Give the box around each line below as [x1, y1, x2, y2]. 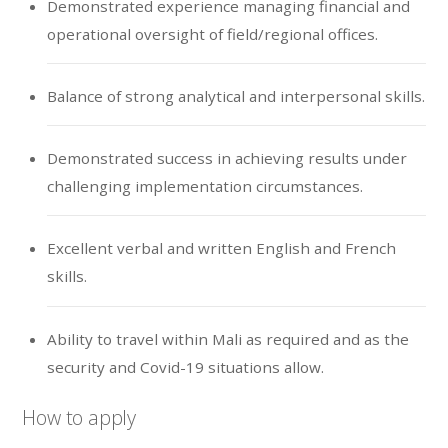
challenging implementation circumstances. [46, 176, 363, 197]
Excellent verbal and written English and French [46, 238, 396, 259]
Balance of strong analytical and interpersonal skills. [46, 86, 425, 107]
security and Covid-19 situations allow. [46, 356, 324, 377]
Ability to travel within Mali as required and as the [46, 328, 409, 349]
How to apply [22, 403, 137, 431]
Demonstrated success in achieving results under [46, 148, 407, 169]
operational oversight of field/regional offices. [46, 23, 378, 44]
